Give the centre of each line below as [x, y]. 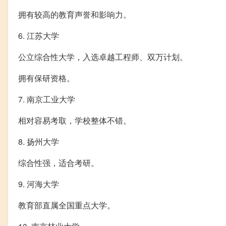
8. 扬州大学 [39, 141]
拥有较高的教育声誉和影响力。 [75, 14]
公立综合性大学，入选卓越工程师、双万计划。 [103, 56]
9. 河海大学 [39, 184]
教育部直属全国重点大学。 [67, 205]
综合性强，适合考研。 [59, 162]
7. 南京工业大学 [47, 99]
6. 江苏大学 [39, 35]
